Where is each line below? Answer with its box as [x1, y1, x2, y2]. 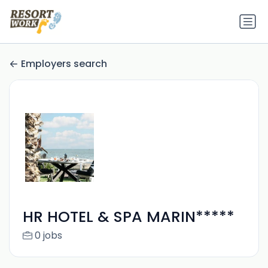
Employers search [21, 57, 107, 71]
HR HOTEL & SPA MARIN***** [22, 206, 234, 228]
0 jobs [34, 229, 62, 243]
